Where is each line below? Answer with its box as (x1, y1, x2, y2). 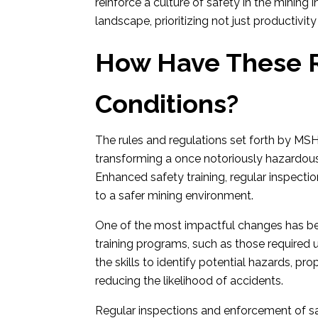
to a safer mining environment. (95, 189, 254, 202)
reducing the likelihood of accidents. (95, 274, 284, 287)
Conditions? (95, 89, 239, 119)
